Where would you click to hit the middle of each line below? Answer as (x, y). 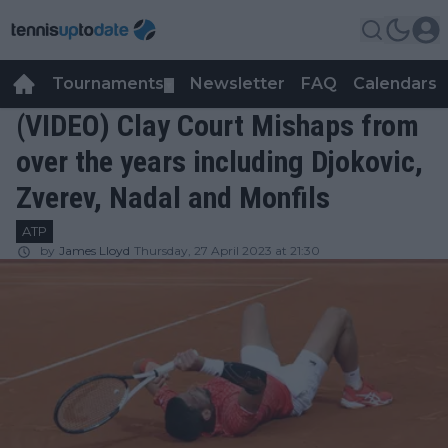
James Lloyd (94, 250)
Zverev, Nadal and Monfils (173, 197)
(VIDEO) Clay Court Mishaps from (217, 125)
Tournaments (108, 83)
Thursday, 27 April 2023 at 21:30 (227, 250)
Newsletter (237, 83)
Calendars (395, 83)
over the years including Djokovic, (219, 161)
